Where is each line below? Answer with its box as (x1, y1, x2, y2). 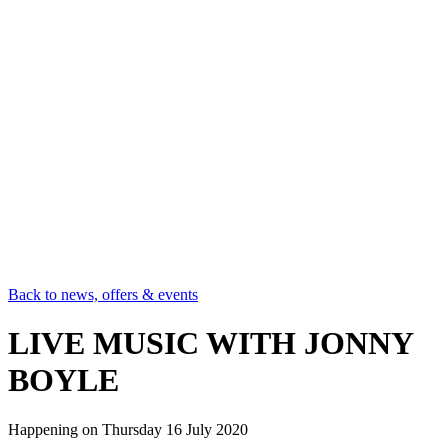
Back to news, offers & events (8, 285, 198, 303)
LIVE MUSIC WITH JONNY (8, 325, 413, 362)
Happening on (8, 420, 102, 438)
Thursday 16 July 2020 (102, 420, 248, 438)
